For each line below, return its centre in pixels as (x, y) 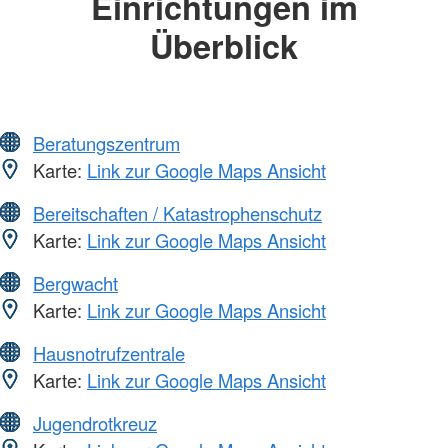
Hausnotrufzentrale (109, 352)
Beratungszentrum (106, 142)
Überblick (224, 46)
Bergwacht (75, 282)
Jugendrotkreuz (95, 422)
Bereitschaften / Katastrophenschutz (177, 212)
